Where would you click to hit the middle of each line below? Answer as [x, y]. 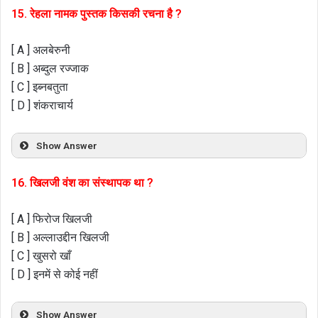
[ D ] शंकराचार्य [42, 105]
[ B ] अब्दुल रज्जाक [50, 68]
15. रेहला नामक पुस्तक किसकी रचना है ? [97, 13]
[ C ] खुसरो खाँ [41, 256]
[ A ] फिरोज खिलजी [52, 219]
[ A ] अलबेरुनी [41, 50]
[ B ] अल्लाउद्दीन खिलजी [60, 238]
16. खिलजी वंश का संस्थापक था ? [82, 183]
